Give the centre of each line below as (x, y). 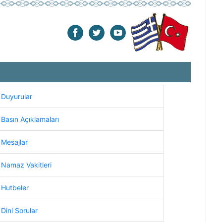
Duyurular (17, 96)
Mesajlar (14, 142)
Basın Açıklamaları (30, 119)
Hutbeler (15, 188)
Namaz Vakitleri (26, 165)
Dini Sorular (19, 210)
